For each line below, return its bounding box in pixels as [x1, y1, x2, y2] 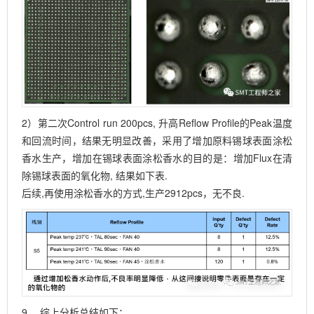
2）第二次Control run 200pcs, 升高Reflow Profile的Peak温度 [22, 115, 292, 130]
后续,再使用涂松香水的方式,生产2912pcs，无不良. [22, 185, 245, 200]
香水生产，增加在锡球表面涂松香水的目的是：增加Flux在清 [22, 150, 292, 165]
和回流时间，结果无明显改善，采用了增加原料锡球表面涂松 [22, 132, 292, 147]
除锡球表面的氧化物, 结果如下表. [22, 168, 168, 182]
